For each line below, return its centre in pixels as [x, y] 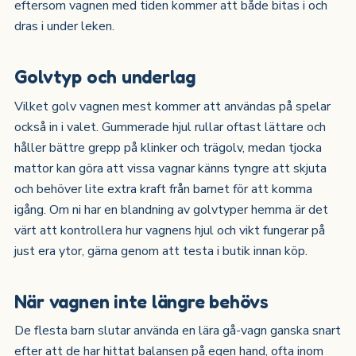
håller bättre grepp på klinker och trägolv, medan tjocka [168, 147]
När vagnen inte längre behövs [141, 301]
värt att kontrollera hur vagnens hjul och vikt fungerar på [169, 230]
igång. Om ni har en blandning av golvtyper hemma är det [171, 209]
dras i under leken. [64, 26]
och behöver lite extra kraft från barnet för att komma [163, 189]
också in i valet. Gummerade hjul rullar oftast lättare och [170, 127]
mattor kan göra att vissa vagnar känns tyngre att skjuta [170, 168]
